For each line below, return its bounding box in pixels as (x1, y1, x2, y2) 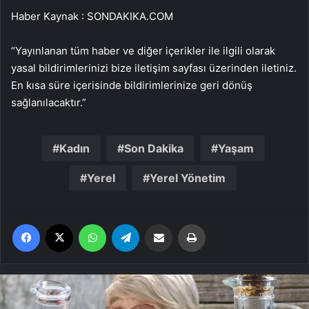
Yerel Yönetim (150, 170, 226, 185)
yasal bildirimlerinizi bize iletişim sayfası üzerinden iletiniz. (11, 61, 297, 74)
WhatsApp (106, 217, 150, 229)
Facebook (39, 217, 81, 229)
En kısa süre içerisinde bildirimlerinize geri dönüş (11, 78, 252, 92)
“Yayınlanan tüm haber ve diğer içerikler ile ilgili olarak (11, 43, 275, 57)
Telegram (139, 217, 178, 229)
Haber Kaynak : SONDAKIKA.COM (11, 9, 173, 23)
